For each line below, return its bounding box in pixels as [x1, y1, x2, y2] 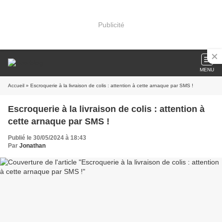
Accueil [8, 83, 24, 88]
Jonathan [19, 142, 46, 149]
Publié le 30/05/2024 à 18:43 [8, 134, 86, 141]
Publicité [98, 20, 124, 29]
